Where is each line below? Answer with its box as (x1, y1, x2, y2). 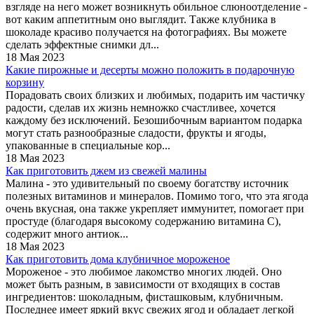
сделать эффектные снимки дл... (6, 38, 159, 50)
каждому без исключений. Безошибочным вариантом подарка (6, 114, 302, 126)
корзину (6, 76, 44, 88)
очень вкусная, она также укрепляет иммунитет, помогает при (6, 202, 304, 214)
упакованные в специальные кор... (6, 139, 170, 151)
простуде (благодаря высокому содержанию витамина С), (6, 214, 281, 227)
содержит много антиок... (6, 227, 128, 240)
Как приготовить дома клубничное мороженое (6, 252, 230, 265)
